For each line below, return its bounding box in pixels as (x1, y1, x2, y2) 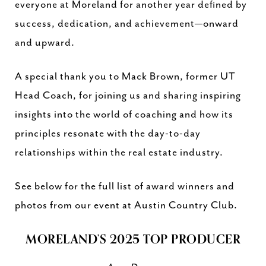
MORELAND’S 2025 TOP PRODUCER (26, 229, 240, 249)
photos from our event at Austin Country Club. (15, 199, 237, 211)
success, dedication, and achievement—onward (15, 18, 239, 30)
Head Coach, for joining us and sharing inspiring (15, 90, 241, 102)
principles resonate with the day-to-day (15, 128, 201, 140)
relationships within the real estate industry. (15, 147, 223, 159)
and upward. (15, 37, 75, 49)
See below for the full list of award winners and (15, 180, 235, 192)
